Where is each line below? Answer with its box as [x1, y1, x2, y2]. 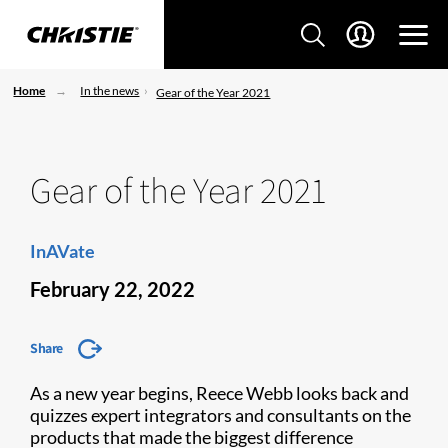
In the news [80, 83, 140, 98]
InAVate [30, 240, 95, 262]
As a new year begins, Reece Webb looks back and [30, 382, 409, 404]
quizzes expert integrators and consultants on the [30, 404, 411, 426]
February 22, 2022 [30, 277, 195, 301]
